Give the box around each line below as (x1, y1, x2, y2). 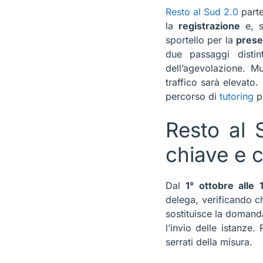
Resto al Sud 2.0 (166, 6, 239, 18)
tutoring (220, 90, 254, 103)
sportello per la (166, 34, 237, 46)
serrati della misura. (166, 236, 252, 248)
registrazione (178, 20, 240, 32)
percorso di (166, 90, 220, 103)
